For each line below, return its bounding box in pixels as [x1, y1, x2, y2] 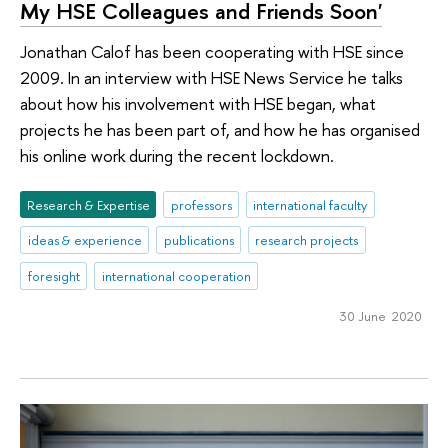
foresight [27, 267, 80, 286]
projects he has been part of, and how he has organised [20, 118, 420, 141]
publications [163, 231, 234, 250]
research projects [255, 231, 359, 250]
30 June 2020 [339, 306, 422, 325]
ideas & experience [27, 231, 142, 250]
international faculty [253, 195, 368, 214]
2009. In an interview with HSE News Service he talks [20, 66, 403, 89]
